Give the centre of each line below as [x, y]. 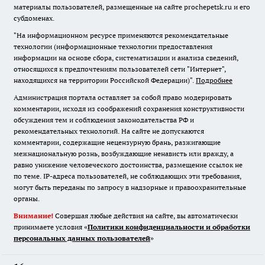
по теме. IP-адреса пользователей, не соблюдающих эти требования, [127, 176]
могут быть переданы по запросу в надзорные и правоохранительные [130, 188]
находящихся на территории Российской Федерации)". [105, 80]
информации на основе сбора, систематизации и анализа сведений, [126, 58]
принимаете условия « [51, 227]
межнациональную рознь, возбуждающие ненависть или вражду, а [124, 154]
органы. [27, 199]
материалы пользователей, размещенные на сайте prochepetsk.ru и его [132, 7]
